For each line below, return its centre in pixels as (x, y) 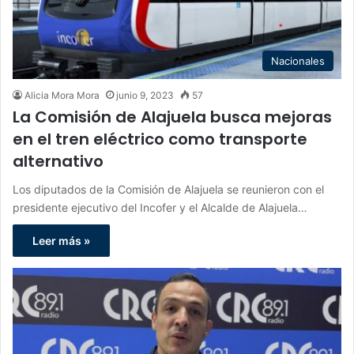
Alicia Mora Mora (62, 95)
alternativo (58, 161)
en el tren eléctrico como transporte (160, 139)
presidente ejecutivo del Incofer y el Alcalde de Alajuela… (160, 207)
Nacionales (298, 60)
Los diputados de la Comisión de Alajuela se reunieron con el (168, 189)
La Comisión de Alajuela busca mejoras (172, 117)
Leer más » (61, 240)
